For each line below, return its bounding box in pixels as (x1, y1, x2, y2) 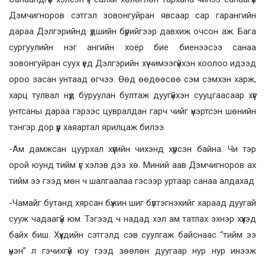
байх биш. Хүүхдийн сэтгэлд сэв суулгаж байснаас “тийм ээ (9, 230, 256, 241)
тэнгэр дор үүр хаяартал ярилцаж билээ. (9, 122, 166, 133)
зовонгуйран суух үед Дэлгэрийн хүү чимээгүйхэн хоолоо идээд (9, 58, 256, 69)
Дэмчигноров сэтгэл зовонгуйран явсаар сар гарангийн (9, 10, 256, 21)
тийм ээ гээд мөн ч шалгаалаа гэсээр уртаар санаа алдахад (9, 176, 254, 187)
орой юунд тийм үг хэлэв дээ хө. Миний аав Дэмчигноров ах (9, 160, 256, 171)
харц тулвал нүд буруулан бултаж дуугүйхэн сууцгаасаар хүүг (9, 90, 256, 101)
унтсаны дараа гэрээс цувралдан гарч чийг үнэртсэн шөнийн (9, 106, 256, 117)
